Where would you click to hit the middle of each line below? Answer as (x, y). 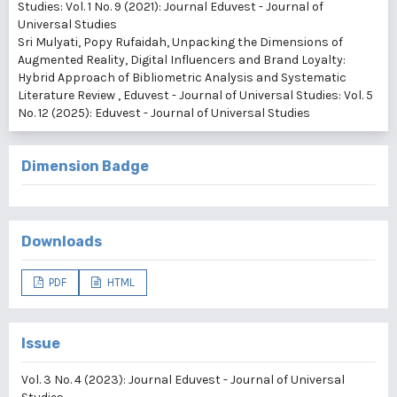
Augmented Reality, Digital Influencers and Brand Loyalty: (182, 60)
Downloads (62, 241)
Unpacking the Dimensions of (257, 42)
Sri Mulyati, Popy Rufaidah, (95, 42)
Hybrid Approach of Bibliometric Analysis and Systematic (182, 78)
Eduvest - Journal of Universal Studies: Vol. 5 (248, 95)
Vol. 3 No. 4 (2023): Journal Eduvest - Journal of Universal (183, 380)
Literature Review (68, 95)
